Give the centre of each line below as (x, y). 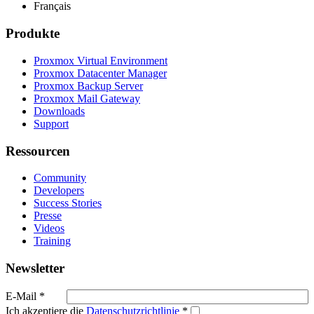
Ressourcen (38, 151)
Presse (48, 216)
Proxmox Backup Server (88, 86)
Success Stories (68, 203)
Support (51, 123)
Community (60, 178)
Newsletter (35, 268)
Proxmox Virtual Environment (101, 60)
